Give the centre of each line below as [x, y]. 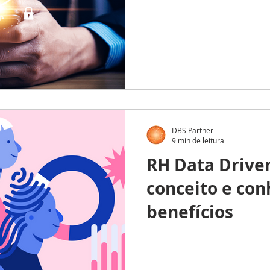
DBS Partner [193, 130]
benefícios [190, 212]
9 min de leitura [198, 140]
